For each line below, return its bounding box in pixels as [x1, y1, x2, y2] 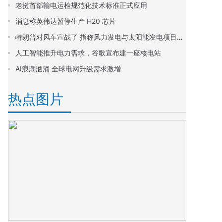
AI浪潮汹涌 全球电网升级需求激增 [15, 64, 121, 73]
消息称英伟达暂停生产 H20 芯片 [15, 17, 116, 25]
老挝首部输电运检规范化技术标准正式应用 [15, 1, 147, 9]
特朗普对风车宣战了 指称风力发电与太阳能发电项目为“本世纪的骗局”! [177, 33, 183, 41]
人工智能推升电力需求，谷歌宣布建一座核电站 [15, 49, 161, 57]
